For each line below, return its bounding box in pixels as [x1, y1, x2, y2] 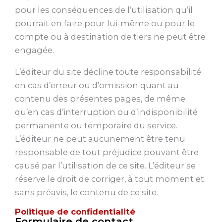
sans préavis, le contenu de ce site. [15, 187, 158, 197]
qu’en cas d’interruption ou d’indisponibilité [15, 107, 198, 117]
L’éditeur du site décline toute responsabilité [15, 66, 201, 77]
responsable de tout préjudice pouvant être [15, 147, 199, 157]
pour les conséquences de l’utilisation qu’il [15, 5, 193, 15]
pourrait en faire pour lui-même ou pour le [15, 18, 195, 29]
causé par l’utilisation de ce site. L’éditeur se [15, 160, 196, 170]
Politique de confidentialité [15, 206, 135, 217]
